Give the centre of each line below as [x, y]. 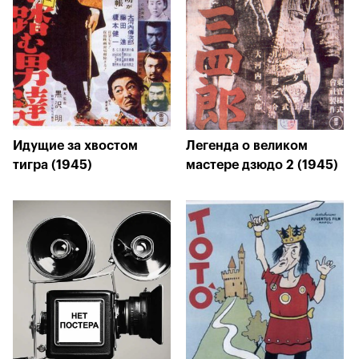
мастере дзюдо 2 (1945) [262, 165]
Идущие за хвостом [75, 146]
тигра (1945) [52, 165]
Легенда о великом [247, 146]
